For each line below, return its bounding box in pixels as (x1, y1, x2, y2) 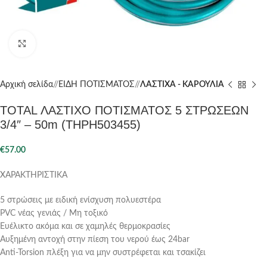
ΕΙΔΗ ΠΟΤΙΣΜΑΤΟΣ (58, 80, 135, 89)
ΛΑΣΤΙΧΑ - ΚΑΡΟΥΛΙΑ (140, 80, 224, 89)
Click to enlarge (35, 40, 89, 48)
